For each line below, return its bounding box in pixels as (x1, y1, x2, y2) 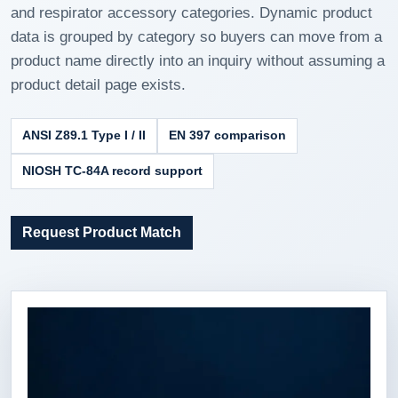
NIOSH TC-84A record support (22, 164, 203, 178)
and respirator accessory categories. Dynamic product (11, 4, 372, 21)
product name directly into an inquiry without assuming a (11, 52, 385, 69)
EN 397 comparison (169, 129, 286, 142)
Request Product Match (22, 225, 181, 240)
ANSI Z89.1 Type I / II (22, 129, 146, 142)
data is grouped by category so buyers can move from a (11, 28, 382, 45)
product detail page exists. (11, 76, 186, 93)
